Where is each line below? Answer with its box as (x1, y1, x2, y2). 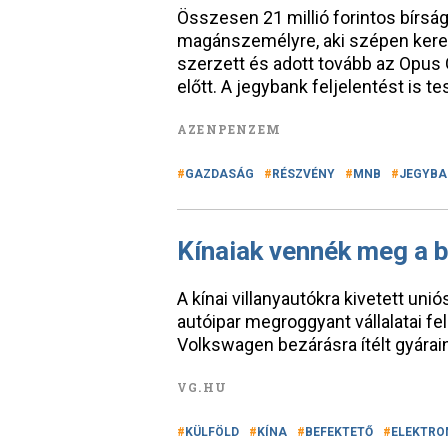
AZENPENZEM (177, 121, 281, 137)
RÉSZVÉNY (272, 167, 335, 181)
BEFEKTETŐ (305, 425, 373, 439)
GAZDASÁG (185, 167, 254, 181)
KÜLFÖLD (185, 425, 239, 439)
